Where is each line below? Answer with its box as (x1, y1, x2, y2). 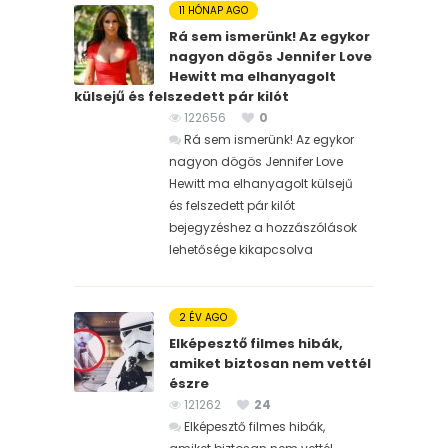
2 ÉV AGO (179, 309, 227, 325)
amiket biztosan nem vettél (169, 353, 371, 373)
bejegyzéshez (169, 218, 251, 236)
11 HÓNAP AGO (179, 2, 248, 18)
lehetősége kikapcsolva (169, 240, 313, 258)
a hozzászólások (251, 218, 357, 236)
